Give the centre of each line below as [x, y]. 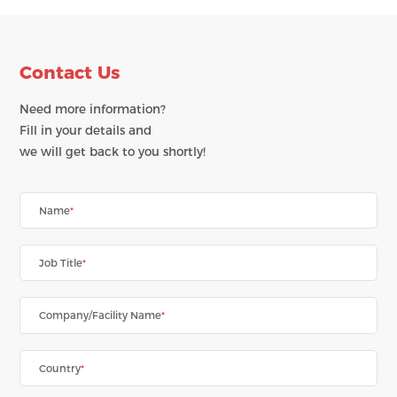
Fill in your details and [86, 131]
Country [59, 368]
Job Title [60, 264]
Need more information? [93, 109]
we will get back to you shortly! [113, 152]
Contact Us [70, 72]
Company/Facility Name [100, 316]
